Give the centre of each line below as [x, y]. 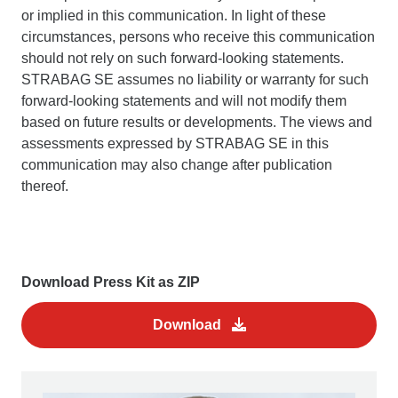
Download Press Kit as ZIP [111, 282]
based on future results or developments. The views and [197, 122]
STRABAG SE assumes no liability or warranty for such [195, 79]
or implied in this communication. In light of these [174, 15]
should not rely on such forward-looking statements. [183, 58]
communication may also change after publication [177, 164]
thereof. [45, 186]
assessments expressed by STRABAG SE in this [175, 143]
